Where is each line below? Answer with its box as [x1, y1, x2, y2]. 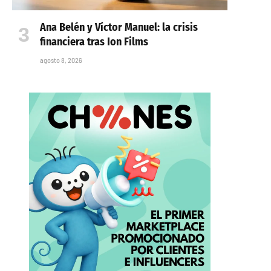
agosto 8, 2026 [40, 56, 82, 64]
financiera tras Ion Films [40, 34, 148, 48]
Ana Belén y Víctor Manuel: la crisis [40, 20, 198, 34]
